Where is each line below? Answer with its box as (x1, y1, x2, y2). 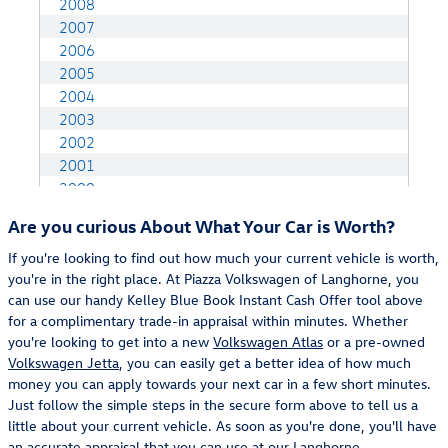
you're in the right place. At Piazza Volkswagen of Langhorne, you (8, 268, 419, 288)
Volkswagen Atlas (213, 331, 323, 351)
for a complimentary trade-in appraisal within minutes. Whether (8, 310, 408, 330)
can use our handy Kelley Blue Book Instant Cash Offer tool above (8, 289, 423, 309)
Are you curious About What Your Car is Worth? (8, 214, 395, 237)
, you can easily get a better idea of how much (119, 352, 411, 372)
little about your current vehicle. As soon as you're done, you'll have (8, 415, 437, 435)
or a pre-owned (323, 331, 425, 351)
